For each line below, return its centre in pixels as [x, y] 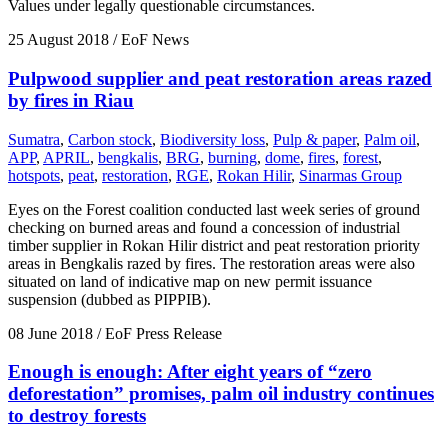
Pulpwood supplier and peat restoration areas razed [220, 78]
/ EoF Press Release [157, 333]
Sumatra [34, 139]
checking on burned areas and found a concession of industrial [204, 227]
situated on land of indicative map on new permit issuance [190, 281]
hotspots [34, 175]
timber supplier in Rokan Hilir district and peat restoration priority [214, 245]
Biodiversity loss [212, 139]
